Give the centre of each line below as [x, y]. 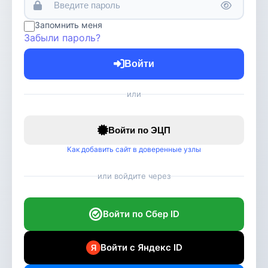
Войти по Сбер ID [141, 214]
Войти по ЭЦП [139, 130]
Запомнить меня [68, 25]
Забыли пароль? [62, 38]
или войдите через [134, 176]
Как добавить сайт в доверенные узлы [134, 149]
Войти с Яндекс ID [141, 247]
